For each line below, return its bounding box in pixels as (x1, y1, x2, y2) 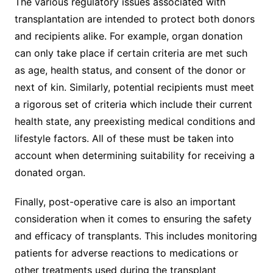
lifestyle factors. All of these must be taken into (14, 132, 234, 144)
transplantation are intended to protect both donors (14, 12, 255, 25)
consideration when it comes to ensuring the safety (14, 212, 252, 225)
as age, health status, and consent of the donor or (14, 63, 246, 76)
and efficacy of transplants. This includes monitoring (14, 229, 257, 242)
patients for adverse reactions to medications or (14, 246, 238, 259)
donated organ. (14, 166, 85, 179)
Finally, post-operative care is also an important (14, 195, 236, 208)
